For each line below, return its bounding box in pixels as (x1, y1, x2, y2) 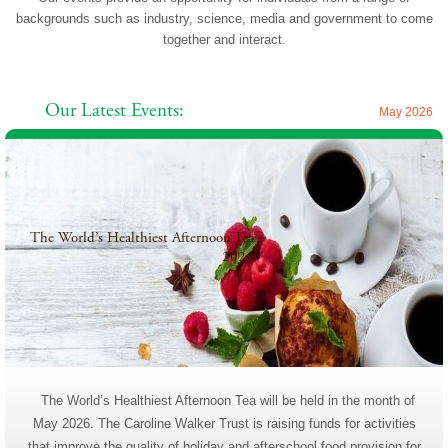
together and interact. (162, 31, 286, 47)
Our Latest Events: (45, 98, 184, 123)
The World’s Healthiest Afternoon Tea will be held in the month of (33, 392, 415, 408)
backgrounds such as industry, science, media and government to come (15, 10, 433, 26)
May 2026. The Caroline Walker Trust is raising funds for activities (32, 415, 416, 431)
